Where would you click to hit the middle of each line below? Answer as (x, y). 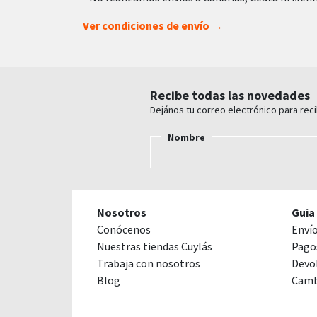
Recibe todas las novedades (230, 95)
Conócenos (124, 229)
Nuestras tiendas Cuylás (155, 246)
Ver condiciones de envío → (153, 25)
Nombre (186, 137)
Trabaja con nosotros (149, 263)
